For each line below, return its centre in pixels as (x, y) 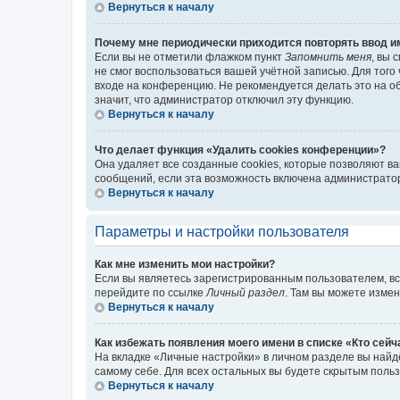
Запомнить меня (328, 57)
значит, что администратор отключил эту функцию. (224, 100)
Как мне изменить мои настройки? (185, 264)
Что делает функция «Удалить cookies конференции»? (240, 150)
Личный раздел (246, 293)
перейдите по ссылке (150, 293)
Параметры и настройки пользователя (222, 232)
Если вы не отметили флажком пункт (190, 57)
